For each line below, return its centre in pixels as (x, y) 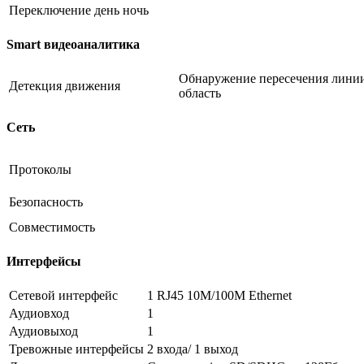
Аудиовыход (43, 331)
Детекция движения (65, 86)
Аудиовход (39, 314)
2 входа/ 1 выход (193, 349)
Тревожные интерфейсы (76, 349)
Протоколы (40, 169)
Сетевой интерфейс (63, 296)
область (200, 93)
